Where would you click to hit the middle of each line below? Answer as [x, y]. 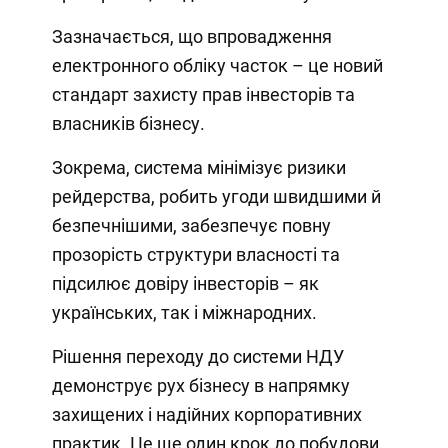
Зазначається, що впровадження [191, 37]
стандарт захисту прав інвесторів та [203, 95]
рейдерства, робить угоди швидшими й [216, 197]
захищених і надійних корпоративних [206, 415]
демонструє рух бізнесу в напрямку [200, 386]
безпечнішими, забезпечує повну [191, 226]
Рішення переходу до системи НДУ [197, 357]
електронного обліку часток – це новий [217, 66]
